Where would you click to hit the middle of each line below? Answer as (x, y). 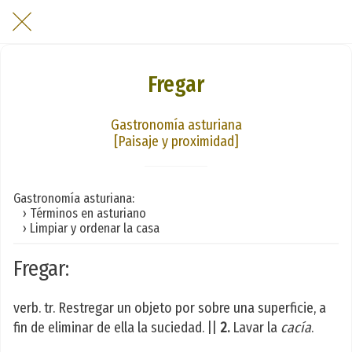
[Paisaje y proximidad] (176, 141)
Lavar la (255, 328)
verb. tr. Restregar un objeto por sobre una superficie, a (170, 308)
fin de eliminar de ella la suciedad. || (117, 328)
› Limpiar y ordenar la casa (86, 228)
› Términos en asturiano (80, 213)
